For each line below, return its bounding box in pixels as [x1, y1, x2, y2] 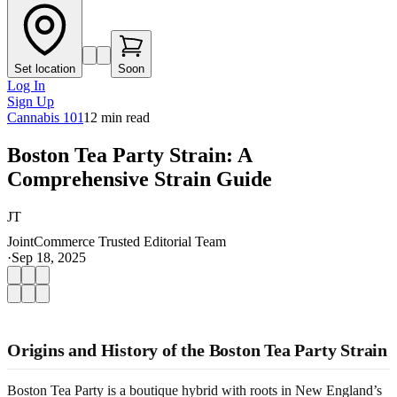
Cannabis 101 [7, 110, 83, 125]
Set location [14, 62, 75, 75]
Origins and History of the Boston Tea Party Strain [7, 339, 387, 360]
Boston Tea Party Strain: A [7, 143, 252, 167]
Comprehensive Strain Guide [7, 167, 272, 191]
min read [97, 110, 150, 125]
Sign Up [7, 94, 54, 109]
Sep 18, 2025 [12, 249, 86, 265]
